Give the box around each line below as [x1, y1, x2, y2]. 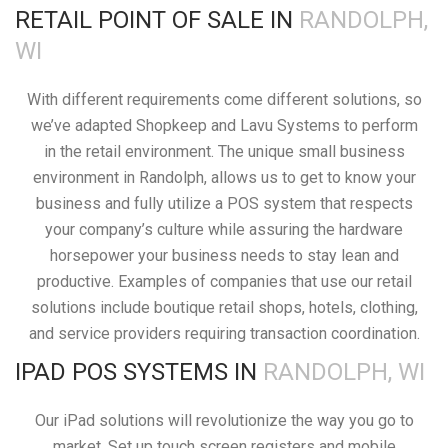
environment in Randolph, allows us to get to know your [32, 167, 416, 187]
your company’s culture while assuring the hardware [45, 219, 403, 239]
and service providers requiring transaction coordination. [28, 323, 420, 343]
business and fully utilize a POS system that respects [35, 193, 413, 213]
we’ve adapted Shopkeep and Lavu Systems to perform [30, 115, 418, 135]
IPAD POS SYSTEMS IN [15, 357, 263, 386]
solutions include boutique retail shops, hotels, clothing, [30, 297, 418, 317]
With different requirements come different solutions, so [26, 89, 422, 109]
